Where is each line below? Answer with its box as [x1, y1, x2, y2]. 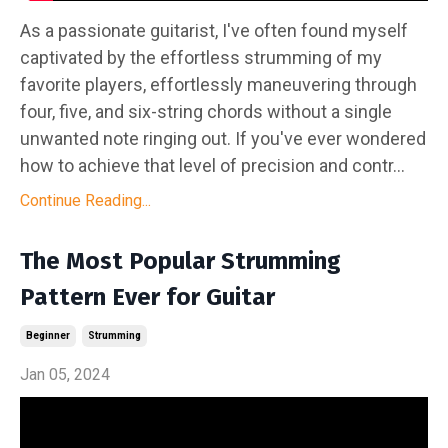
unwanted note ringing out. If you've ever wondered [20, 127, 426, 149]
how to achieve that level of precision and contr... [20, 154, 405, 176]
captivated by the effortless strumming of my [20, 46, 382, 68]
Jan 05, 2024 [20, 364, 110, 384]
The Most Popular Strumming [20, 246, 341, 275]
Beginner [26, 329, 70, 341]
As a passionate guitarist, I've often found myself [20, 19, 408, 41]
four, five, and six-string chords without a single [20, 100, 392, 122]
